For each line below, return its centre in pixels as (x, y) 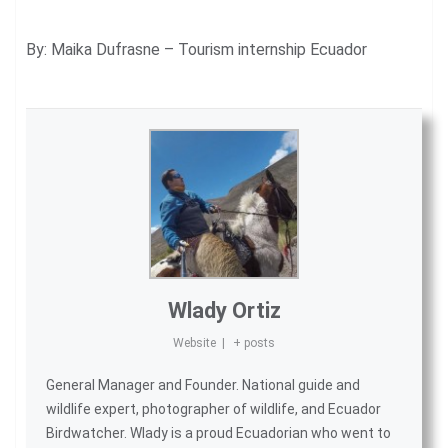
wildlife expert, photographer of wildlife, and (187, 408)
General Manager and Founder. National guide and (203, 384)
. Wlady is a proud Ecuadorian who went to (257, 432)
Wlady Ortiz (224, 310)
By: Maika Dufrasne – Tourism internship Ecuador (196, 49)
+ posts (253, 342)
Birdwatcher (85, 432)
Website (195, 342)
